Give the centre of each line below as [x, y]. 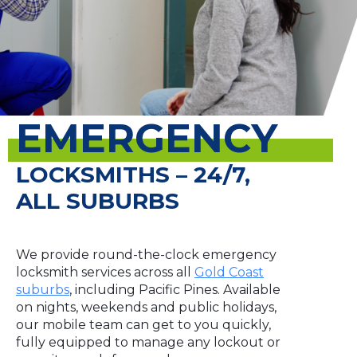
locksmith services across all [105, 273]
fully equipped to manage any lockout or [148, 343]
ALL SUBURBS [98, 201]
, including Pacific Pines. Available [175, 290]
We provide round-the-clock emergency [146, 255]
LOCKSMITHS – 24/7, [133, 175]
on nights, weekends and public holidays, [146, 308]
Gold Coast [229, 273]
